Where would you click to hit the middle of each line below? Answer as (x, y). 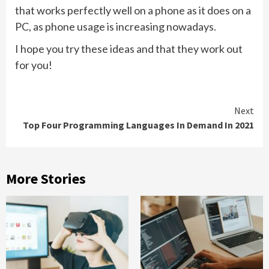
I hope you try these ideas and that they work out (129, 48)
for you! (34, 65)
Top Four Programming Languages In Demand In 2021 (138, 125)
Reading (47, 132)
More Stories (46, 178)
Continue (51, 112)
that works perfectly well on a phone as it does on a (133, 10)
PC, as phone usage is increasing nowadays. (116, 26)
